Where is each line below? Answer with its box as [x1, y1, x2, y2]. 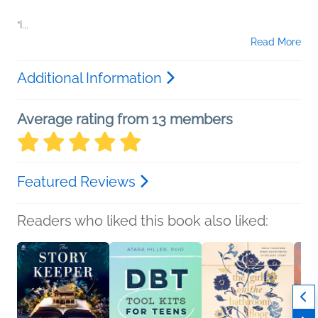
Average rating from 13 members [17, 111, 233, 128]
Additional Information [17, 70, 165, 87]
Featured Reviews [17, 173, 139, 191]
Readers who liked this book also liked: [17, 212, 268, 230]
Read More [251, 36, 301, 48]
